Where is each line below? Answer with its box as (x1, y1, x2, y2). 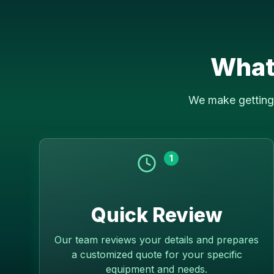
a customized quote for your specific (71, 248, 242, 261)
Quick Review (91, 203, 223, 227)
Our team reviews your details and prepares (54, 234, 259, 246)
